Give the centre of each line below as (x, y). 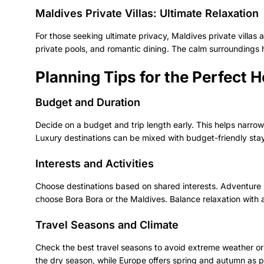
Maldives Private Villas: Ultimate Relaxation (147, 13)
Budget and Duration (88, 102)
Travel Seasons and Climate (107, 225)
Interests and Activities (95, 163)
